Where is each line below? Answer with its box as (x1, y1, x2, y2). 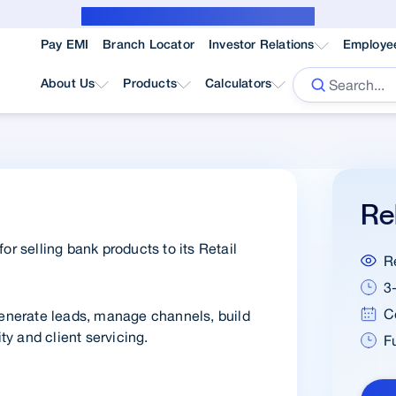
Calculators (204, 79, 272, 90)
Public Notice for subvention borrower (81, 11, 315, 22)
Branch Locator (103, 40, 194, 51)
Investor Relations (208, 40, 315, 51)
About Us (40, 79, 95, 90)
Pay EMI (40, 40, 89, 51)
